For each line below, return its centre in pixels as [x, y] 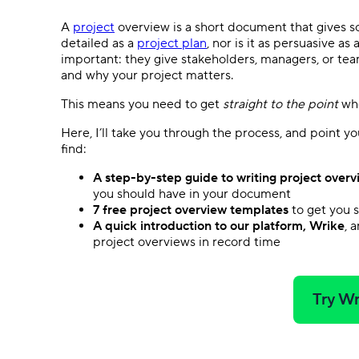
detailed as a [99, 43]
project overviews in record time [187, 242]
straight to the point [280, 104]
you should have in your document [194, 194]
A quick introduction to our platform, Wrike [219, 226]
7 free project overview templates [192, 210]
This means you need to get [142, 104]
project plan [172, 43]
